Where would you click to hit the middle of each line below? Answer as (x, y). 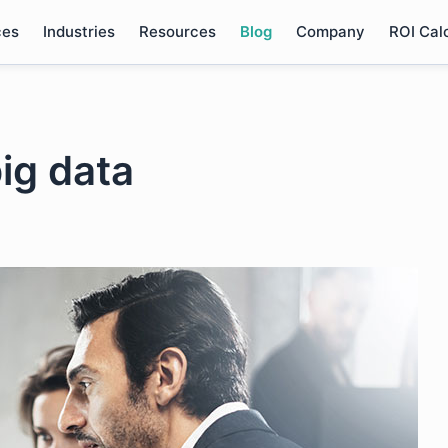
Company (330, 31)
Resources (177, 31)
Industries (78, 31)
